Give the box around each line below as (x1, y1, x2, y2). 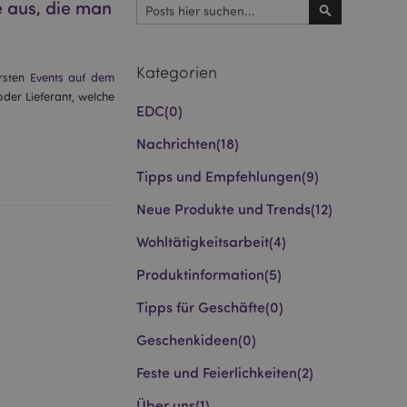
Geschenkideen (136, 330, 238, 349)
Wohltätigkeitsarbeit (136, 232, 269, 251)
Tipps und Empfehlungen (136, 166, 302, 185)
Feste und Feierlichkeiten (136, 362, 297, 382)
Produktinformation (136, 264, 264, 283)
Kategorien (136, 62, 217, 82)
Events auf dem (29, 70, 114, 84)
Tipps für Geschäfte (136, 297, 265, 316)
